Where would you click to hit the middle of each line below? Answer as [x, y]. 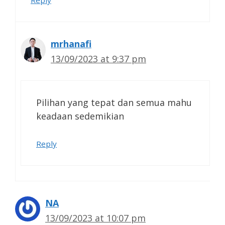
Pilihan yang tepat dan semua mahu [114, 102]
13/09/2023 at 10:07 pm [95, 218]
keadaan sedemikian [80, 116]
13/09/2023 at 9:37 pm [98, 59]
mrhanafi [71, 43]
